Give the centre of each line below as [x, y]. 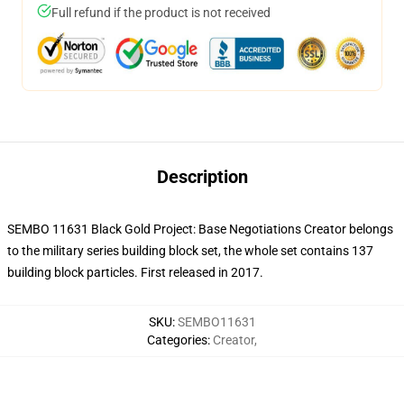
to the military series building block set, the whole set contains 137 [190, 251]
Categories [177, 340]
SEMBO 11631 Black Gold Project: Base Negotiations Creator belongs [200, 229]
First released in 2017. [202, 272]
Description [202, 177]
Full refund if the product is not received [161, 13]
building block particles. [74, 272]
